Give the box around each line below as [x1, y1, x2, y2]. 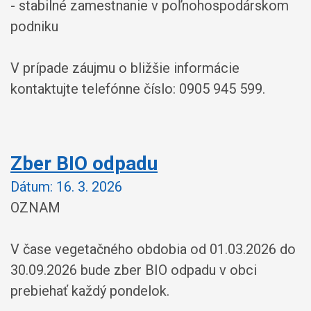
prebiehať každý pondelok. [10, 283, 169, 299]
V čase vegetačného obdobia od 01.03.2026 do [10, 241, 296, 258]
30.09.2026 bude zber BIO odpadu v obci [10, 262, 257, 278]
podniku [10, 17, 58, 35]
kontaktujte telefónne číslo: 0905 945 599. [10, 80, 265, 97]
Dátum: [10, 178, 53, 195]
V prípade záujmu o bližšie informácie [10, 59, 239, 76]
